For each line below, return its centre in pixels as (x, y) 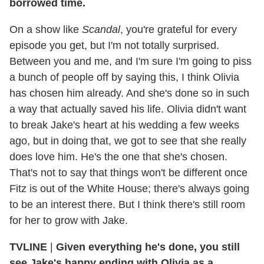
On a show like (46, 30)
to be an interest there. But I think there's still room (127, 205)
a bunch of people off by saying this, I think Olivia (124, 77)
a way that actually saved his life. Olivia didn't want (128, 109)
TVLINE (28, 247)
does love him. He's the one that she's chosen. (118, 157)
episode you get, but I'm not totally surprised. (114, 46)
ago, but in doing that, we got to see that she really (128, 141)
